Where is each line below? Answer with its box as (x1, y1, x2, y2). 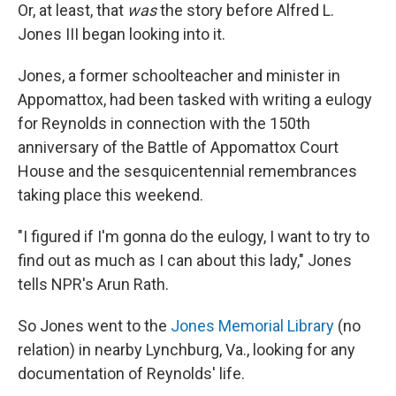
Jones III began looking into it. (18, 25, 225, 44)
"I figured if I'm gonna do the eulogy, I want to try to (18, 227, 369, 247)
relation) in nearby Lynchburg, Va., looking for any (18, 340, 355, 360)
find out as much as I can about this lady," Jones (18, 251, 352, 270)
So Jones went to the (18, 316, 171, 336)
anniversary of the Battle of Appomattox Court (18, 138, 339, 157)
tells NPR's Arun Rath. (18, 275, 169, 294)
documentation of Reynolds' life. (18, 364, 245, 384)
